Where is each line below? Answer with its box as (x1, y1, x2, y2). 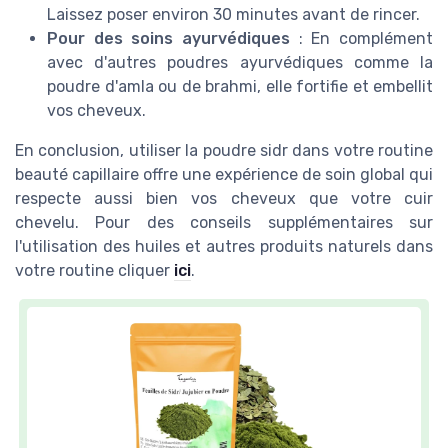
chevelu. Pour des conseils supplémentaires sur (15, 213, 433, 233)
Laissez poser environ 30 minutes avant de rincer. (47, 5, 420, 25)
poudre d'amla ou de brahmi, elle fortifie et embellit (47, 77, 433, 97)
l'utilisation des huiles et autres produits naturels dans (15, 237, 433, 257)
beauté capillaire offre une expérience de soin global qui (15, 165, 433, 185)
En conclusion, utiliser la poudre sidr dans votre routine (15, 141, 433, 161)
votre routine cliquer (15, 261, 174, 281)
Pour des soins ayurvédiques (47, 29, 290, 49)
